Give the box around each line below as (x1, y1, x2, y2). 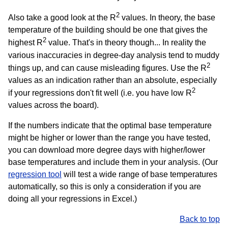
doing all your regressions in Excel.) (8, 194, 137, 204)
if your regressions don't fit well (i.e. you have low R (8, 89, 192, 98)
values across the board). (8, 101, 99, 110)
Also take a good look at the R (8, 13, 116, 22)
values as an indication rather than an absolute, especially (8, 75, 217, 84)
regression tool (8, 170, 62, 179)
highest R (8, 38, 43, 47)
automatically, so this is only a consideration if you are (8, 182, 201, 191)
